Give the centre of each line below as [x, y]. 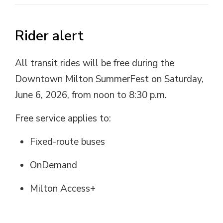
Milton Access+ [63, 189]
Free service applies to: [63, 118]
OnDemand [54, 165]
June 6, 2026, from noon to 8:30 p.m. [91, 95]
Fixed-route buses [67, 142]
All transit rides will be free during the [95, 63]
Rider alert [49, 36]
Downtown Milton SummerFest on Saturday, [109, 79]
